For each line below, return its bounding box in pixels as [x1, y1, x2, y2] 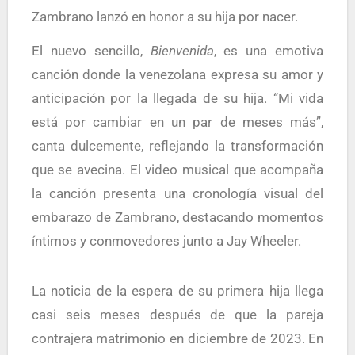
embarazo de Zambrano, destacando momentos [31, 209, 324, 225]
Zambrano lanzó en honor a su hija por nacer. [31, 9, 298, 25]
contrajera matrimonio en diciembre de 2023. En [31, 330, 324, 346]
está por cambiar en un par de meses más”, [31, 114, 324, 130]
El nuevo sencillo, [31, 43, 151, 59]
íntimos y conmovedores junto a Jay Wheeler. [31, 233, 301, 249]
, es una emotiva [213, 43, 324, 59]
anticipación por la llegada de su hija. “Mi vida [31, 90, 324, 106]
